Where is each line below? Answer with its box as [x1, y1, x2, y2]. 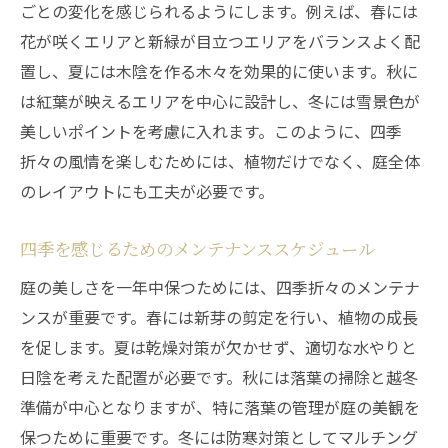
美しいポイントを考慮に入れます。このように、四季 [20, 119, 402, 143]
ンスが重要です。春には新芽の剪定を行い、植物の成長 [20, 305, 418, 329]
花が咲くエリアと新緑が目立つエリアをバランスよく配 [20, 29, 420, 53]
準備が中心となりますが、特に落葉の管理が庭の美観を [20, 395, 420, 419]
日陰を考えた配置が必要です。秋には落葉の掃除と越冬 [20, 365, 418, 389]
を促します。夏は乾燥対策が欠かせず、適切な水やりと [20, 335, 417, 359]
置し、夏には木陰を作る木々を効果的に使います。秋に [20, 59, 418, 83]
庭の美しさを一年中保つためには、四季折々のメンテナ [20, 275, 420, 299]
